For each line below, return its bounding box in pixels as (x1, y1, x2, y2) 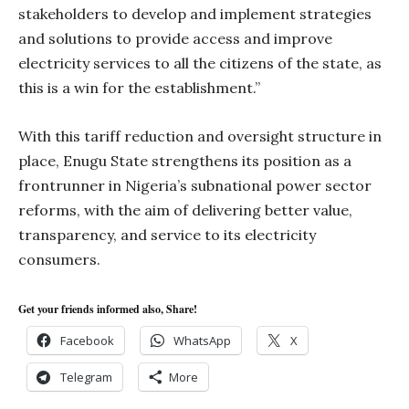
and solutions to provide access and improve (18, 29, 332, 48)
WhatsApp (173, 332, 231, 350)
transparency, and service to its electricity (18, 225, 316, 245)
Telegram (60, 369, 112, 386)
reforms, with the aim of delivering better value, (18, 201, 352, 220)
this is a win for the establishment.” (18, 79, 260, 98)
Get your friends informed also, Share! (18, 301, 197, 318)
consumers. (18, 250, 100, 269)
